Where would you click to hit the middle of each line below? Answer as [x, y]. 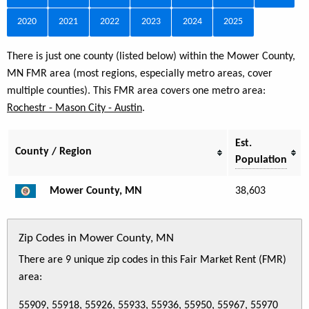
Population [261, 160]
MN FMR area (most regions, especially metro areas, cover [140, 73]
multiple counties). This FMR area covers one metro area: [136, 91]
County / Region [53, 151]
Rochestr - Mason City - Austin [74, 108]
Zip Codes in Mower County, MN [96, 238]
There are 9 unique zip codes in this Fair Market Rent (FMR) [152, 260]
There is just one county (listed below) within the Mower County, [151, 56]
